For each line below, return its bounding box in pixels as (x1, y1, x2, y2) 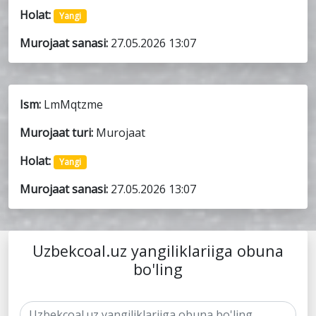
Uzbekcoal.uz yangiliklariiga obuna (32, 241, 284, 262)
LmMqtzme (44, 97, 103, 113)
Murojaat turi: (20, 125, 96, 141)
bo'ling (133, 259, 183, 280)
